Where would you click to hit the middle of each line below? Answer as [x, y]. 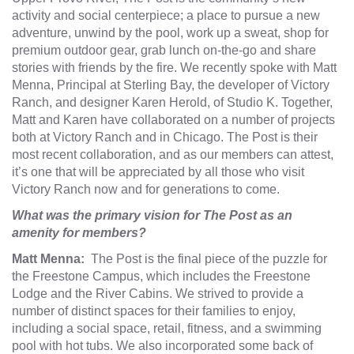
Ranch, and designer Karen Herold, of [119, 103]
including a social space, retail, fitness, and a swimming [167, 329]
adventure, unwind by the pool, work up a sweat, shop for [170, 33]
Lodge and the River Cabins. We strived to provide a [158, 294]
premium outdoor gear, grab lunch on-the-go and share [164, 51]
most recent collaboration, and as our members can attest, [173, 155]
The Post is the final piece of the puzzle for [209, 259]
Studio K [251, 103]
